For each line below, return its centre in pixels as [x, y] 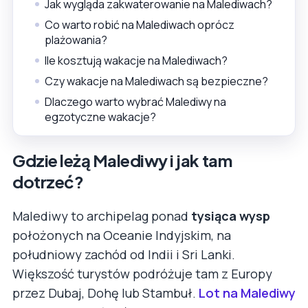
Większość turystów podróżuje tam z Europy [142, 273]
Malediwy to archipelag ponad [102, 216]
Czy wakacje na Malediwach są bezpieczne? [156, 81]
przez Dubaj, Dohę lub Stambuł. [106, 293]
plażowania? [76, 40]
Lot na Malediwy [247, 293]
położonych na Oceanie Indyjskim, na [122, 235]
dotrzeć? [48, 181]
